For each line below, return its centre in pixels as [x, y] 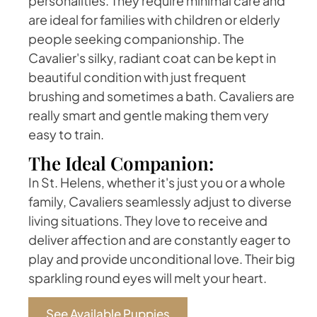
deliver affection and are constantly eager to [160, 239]
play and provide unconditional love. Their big [162, 258]
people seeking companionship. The [136, 39]
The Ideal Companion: [121, 163]
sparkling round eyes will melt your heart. [148, 277]
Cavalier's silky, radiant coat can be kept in [152, 58]
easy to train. [66, 134]
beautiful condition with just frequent [137, 77]
